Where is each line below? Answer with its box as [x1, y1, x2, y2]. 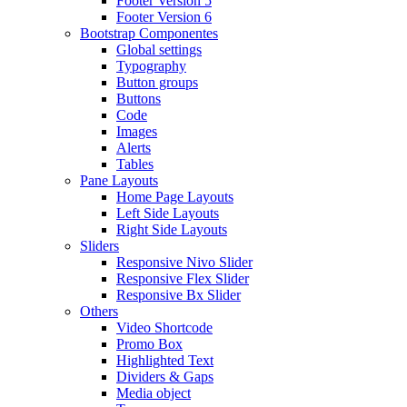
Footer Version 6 [116, 9, 212, 25]
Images [116, 124, 157, 139]
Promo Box [116, 336, 183, 352]
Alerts [116, 140, 151, 155]
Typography [116, 58, 186, 74]
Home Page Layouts [116, 189, 233, 204]
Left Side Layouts [116, 205, 219, 221]
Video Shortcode [116, 320, 213, 335]
